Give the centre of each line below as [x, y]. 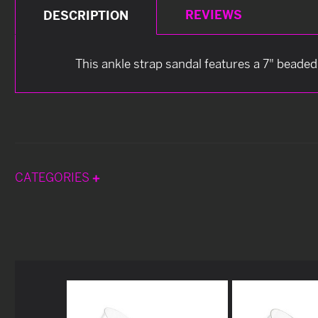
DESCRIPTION [86, 15]
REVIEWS [213, 14]
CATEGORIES [54, 177]
